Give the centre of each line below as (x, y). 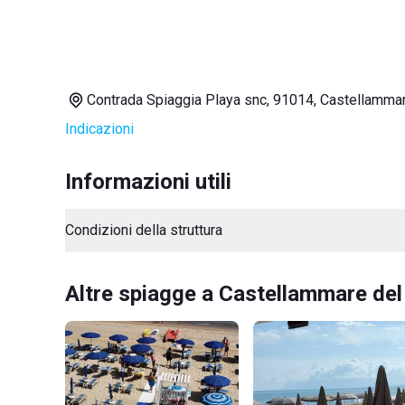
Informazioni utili (148, 182)
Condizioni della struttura (144, 230)
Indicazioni (99, 129)
